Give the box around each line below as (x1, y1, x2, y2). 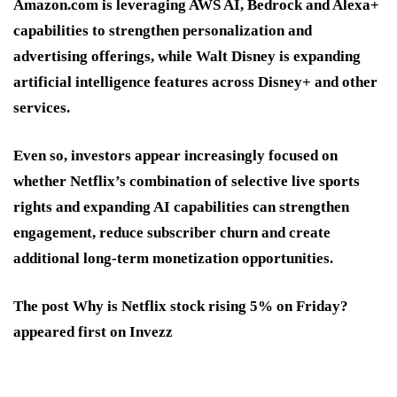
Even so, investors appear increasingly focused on (13, 146, 338, 164)
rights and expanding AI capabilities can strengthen (13, 198, 349, 215)
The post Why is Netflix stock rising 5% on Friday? (13, 297, 352, 315)
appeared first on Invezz (13, 323, 173, 340)
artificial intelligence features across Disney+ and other (13, 73, 378, 90)
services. (13, 98, 70, 116)
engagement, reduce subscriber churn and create (13, 223, 331, 241)
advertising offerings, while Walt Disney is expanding (13, 47, 361, 65)
